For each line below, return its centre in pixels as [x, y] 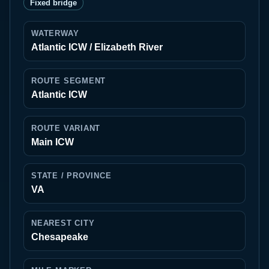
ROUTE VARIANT [66, 128]
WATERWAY [55, 33]
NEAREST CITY [63, 223]
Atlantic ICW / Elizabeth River [97, 47]
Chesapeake [60, 237]
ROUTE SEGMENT [69, 81]
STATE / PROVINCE [71, 176]
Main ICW [53, 142]
